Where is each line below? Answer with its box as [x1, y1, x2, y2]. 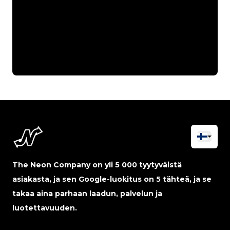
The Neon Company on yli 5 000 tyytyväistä [12, 160, 182, 170]
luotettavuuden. [12, 203, 77, 213]
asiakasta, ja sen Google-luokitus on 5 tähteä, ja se [12, 175, 212, 184]
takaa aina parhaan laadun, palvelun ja [12, 189, 162, 199]
